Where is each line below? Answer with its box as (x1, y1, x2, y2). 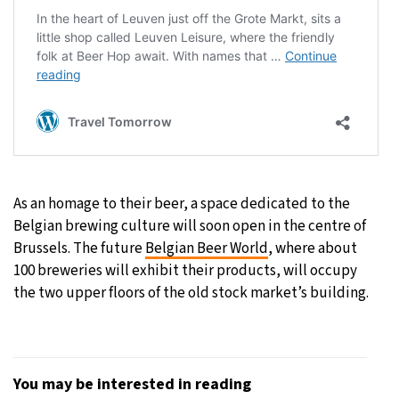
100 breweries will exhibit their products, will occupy (13, 259, 357, 281)
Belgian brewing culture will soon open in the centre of (13, 215, 366, 237)
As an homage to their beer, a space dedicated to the (13, 192, 350, 215)
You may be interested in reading (13, 372, 251, 395)
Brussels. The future (13, 237, 145, 259)
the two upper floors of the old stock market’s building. (13, 281, 369, 304)
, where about (268, 237, 357, 259)
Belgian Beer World (145, 237, 268, 259)
